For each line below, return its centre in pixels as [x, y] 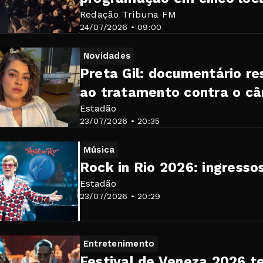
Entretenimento [119, 243]
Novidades [107, 55]
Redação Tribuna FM [128, 14]
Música [99, 149]
